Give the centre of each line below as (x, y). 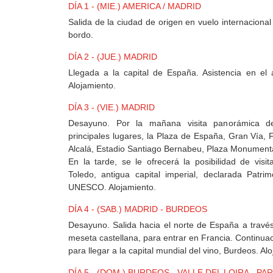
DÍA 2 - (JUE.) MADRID (113, 57)
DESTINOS (42, 61)
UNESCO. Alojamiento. (112, 187)
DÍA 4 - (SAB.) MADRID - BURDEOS (138, 209)
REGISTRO (52, 153)
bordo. (81, 35)
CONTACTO (55, 107)
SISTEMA (48, 212)
